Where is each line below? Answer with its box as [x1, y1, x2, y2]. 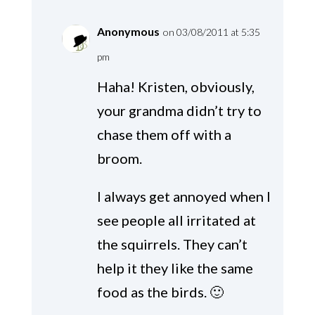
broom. [96, 150, 142, 167]
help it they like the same [96, 259, 253, 277]
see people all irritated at [96, 212, 256, 229]
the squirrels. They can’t [96, 236, 247, 253]
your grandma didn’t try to [96, 102, 262, 120]
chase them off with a [96, 126, 231, 143]
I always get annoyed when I [96, 188, 271, 205]
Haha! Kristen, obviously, [96, 78, 255, 96]
